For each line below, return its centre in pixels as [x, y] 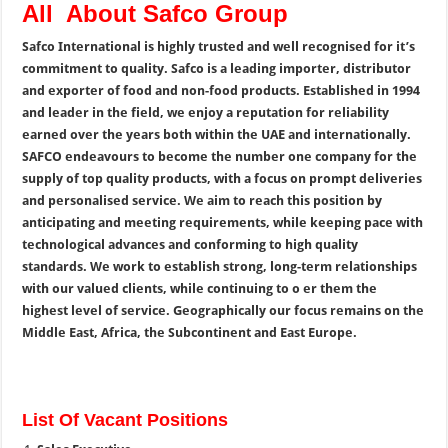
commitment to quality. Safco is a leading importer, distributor [217, 68]
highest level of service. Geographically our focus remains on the [223, 310]
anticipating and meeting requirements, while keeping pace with [223, 222]
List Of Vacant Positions [125, 420]
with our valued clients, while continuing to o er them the [200, 288]
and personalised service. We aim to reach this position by [202, 200]
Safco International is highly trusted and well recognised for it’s [219, 46]
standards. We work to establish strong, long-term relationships [220, 266]
